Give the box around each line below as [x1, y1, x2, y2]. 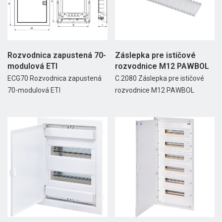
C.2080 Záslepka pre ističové [114, 74, 204, 83]
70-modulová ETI [7, 86, 60, 95]
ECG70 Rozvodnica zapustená [7, 74, 102, 83]
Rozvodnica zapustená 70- [7, 51, 106, 60]
